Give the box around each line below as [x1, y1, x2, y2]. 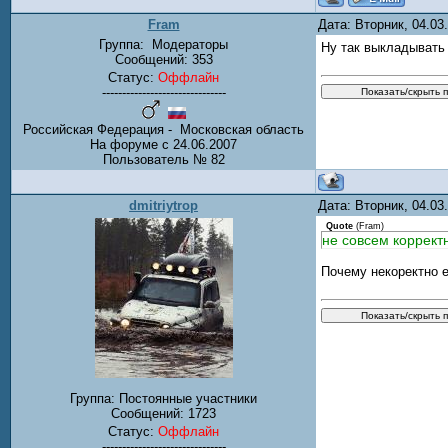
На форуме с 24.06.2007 [90, 137, 237, 152]
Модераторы [148, 37, 228, 52]
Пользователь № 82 [102, 152, 225, 167]
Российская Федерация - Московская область [23, 122, 304, 137]
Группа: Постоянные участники [70, 391, 257, 407]
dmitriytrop [129, 198, 198, 213]
